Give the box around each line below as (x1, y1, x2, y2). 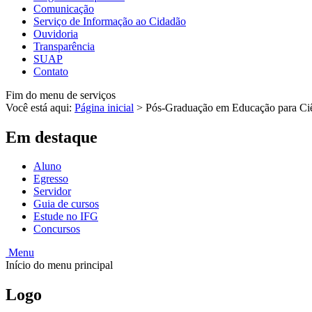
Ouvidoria (33, 27, 78, 40)
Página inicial (75, 101, 134, 114)
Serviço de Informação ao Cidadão (33, 15, 186, 27)
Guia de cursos (33, 198, 99, 210)
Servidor (33, 185, 71, 198)
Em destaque (6, 127, 97, 146)
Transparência (33, 40, 95, 52)
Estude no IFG (33, 210, 98, 223)
